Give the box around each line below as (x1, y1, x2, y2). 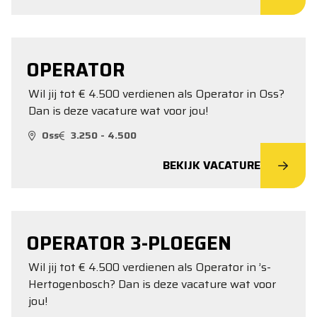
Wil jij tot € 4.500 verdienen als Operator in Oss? (28, 85, 284, 103)
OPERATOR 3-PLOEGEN (26, 229, 231, 258)
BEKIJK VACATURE (163, 156, 260, 174)
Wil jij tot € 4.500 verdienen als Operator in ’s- (28, 258, 271, 276)
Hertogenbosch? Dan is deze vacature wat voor (28, 275, 276, 293)
